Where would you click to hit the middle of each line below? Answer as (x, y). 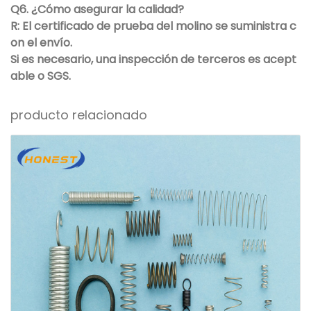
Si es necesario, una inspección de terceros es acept (153, 60)
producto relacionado (79, 115)
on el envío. (41, 43)
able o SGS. (41, 76)
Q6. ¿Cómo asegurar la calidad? (97, 10)
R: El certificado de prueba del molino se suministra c (153, 26)
